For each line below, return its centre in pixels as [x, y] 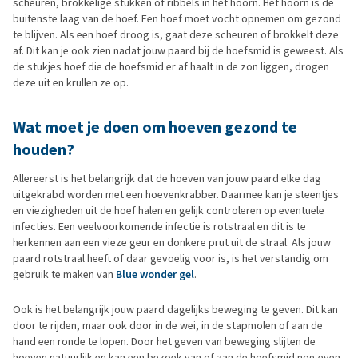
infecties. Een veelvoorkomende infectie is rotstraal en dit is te [159, 227]
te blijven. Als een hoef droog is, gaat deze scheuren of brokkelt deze [176, 35]
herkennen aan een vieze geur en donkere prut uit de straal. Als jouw [172, 243]
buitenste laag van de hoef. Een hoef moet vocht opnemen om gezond [177, 19]
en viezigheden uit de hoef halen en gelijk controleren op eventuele [169, 211]
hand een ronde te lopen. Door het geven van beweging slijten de [164, 342]
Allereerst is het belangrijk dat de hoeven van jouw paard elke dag [167, 179]
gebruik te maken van [64, 274]
